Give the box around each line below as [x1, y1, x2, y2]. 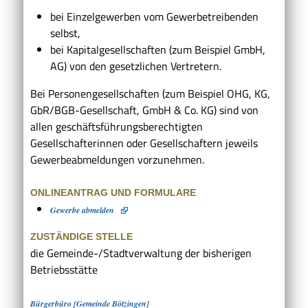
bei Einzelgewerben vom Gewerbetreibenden [49, 8, 258, 25]
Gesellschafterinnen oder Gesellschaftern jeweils [30, 134, 258, 151]
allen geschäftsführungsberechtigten [30, 118, 203, 135]
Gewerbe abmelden [49, 203, 114, 216]
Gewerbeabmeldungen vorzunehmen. [30, 151, 204, 168]
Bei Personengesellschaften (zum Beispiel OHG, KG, [30, 85, 270, 102]
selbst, [49, 24, 80, 41]
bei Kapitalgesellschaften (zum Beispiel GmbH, [49, 41, 265, 58]
